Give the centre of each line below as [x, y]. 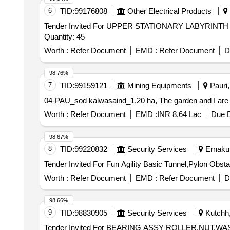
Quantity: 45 [64, 37]
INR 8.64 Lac [179, 114]
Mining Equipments [159, 85]
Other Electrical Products [169, 11]
